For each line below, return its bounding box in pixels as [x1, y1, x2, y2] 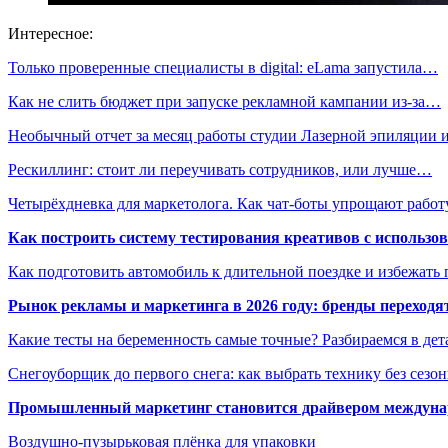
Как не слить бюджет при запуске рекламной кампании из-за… [8, 92, 441, 110]
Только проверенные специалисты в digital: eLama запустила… [8, 58, 438, 76]
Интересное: [8, 24, 93, 42]
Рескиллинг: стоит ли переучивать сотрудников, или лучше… [8, 160, 432, 178]
